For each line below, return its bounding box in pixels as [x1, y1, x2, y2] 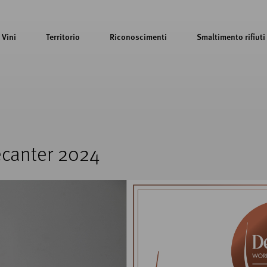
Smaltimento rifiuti [197, 30, 265, 42]
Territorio [46, 30, 80, 42]
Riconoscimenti [110, 30, 167, 42]
